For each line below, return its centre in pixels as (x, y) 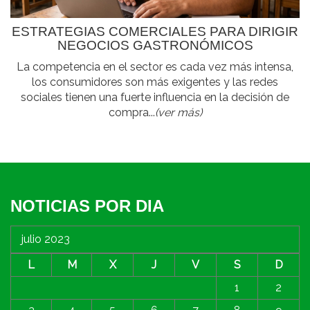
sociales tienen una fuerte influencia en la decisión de (155, 97)
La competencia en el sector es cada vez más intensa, (155, 66)
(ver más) (178, 112)
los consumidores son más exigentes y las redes (155, 82)
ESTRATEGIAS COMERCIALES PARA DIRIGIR (155, 31)
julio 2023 (46, 239)
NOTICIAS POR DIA (87, 206)
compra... (131, 112)
